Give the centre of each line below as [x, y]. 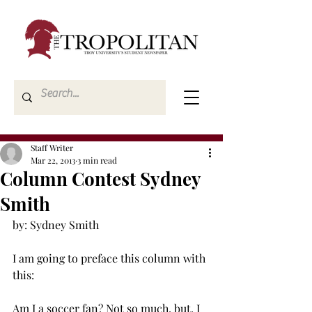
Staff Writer [52, 148]
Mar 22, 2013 [53, 160]
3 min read [97, 160]
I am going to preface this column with [110, 258]
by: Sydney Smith [56, 225]
